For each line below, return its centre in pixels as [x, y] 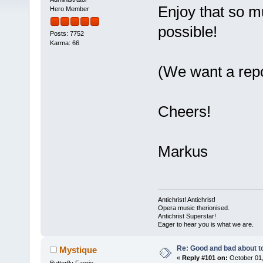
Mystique [78, 250]
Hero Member [69, 9]
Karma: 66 [64, 43]
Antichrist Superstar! [187, 216]
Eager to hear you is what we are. [205, 225]
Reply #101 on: [205, 258]
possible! [187, 31]
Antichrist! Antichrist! [186, 200]
